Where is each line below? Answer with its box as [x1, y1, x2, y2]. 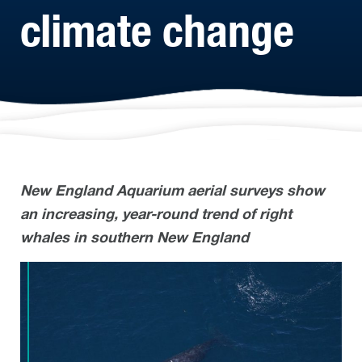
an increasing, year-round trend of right [20, 204, 292, 223]
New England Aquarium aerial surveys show [20, 181, 325, 200]
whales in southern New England [20, 228, 249, 246]
